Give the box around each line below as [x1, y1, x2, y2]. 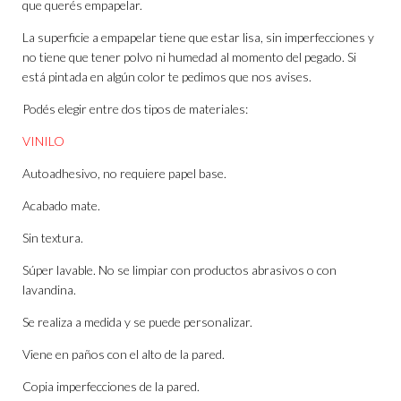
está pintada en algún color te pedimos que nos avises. [22, 69, 311, 85]
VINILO [22, 133, 64, 149]
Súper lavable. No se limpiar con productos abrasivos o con [22, 262, 337, 278]
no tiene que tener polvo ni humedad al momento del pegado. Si [22, 49, 356, 65]
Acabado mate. [22, 198, 100, 214]
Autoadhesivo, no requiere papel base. [22, 166, 226, 182]
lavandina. [22, 282, 76, 298]
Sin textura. [22, 230, 83, 246]
